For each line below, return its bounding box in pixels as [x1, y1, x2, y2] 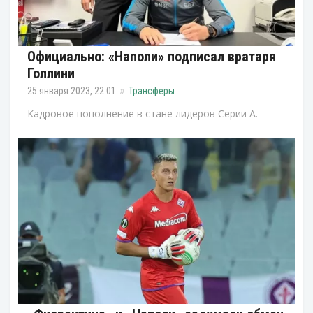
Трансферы [129, 85, 175, 97]
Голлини [27, 65, 75, 82]
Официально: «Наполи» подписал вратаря [27, 48, 276, 66]
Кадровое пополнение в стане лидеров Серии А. [27, 107, 258, 121]
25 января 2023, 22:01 [27, 85, 116, 97]
